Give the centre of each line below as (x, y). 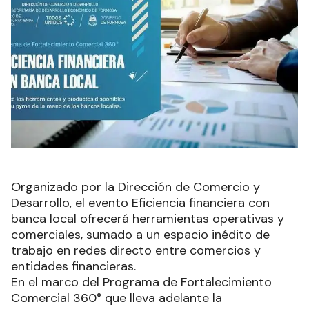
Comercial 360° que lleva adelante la (117, 298)
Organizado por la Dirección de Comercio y (136, 187)
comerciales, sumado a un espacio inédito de (140, 235)
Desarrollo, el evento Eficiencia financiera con (140, 203)
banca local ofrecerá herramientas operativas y (148, 219)
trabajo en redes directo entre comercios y (136, 251)
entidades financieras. (73, 267)
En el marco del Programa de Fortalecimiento (141, 282)
